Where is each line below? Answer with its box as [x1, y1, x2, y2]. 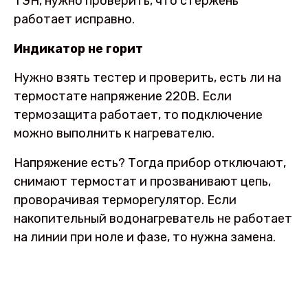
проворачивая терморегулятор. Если [14, 192, 236, 208]
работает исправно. [14, 12, 135, 27]
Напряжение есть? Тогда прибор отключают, [14, 155, 286, 170]
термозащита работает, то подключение [14, 107, 263, 123]
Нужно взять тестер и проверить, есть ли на [14, 70, 281, 86]
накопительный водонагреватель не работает [14, 210, 292, 226]
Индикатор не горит [14, 41, 143, 56]
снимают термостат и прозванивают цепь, [14, 173, 271, 189]
